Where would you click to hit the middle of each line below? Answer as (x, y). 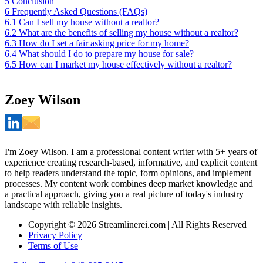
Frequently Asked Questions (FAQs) (80, 11)
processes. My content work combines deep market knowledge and (129, 183)
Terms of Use (53, 245)
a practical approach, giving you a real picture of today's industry (124, 194)
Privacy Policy (55, 235)
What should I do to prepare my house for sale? (106, 53)
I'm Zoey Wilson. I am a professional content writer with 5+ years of (131, 151)
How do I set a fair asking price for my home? (104, 43)
